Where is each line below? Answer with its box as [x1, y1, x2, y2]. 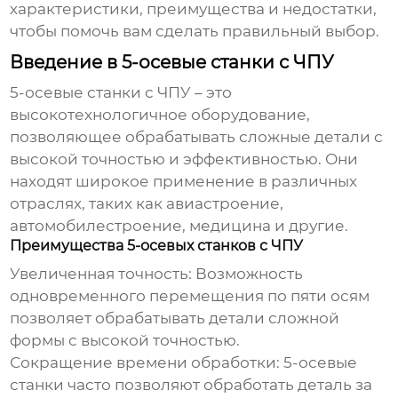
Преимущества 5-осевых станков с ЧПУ [10, 237, 304, 255]
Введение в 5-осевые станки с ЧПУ [10, 52, 335, 74]
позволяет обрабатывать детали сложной [10, 309, 340, 328]
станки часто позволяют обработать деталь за [10, 376, 373, 394]
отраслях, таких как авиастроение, [10, 195, 284, 213]
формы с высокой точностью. [10, 331, 241, 350]
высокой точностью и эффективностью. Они [10, 150, 359, 169]
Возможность [192, 265, 304, 283]
